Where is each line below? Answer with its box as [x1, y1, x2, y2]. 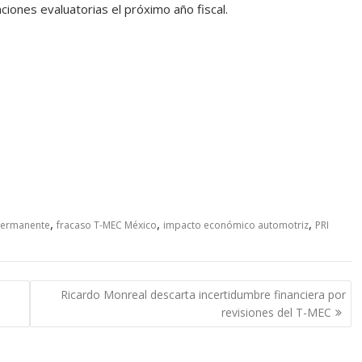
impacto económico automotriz [163, 218, 309, 233]
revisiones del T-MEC [221, 304, 331, 320]
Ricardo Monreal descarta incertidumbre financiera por [60, 286, 346, 302]
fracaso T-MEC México [57, 218, 157, 233]
